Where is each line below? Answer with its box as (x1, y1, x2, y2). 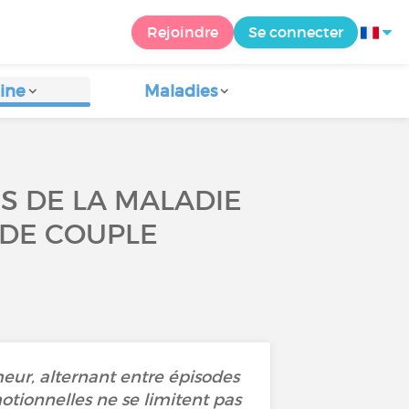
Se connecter (248, 22, 343, 41)
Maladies (144, 81, 218, 101)
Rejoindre (147, 22, 218, 41)
